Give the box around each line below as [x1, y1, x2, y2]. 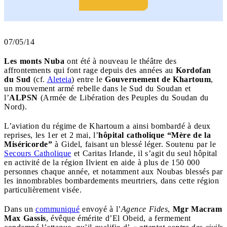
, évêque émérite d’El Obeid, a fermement [46, 213, 191, 222]
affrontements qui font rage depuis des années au [4, 65, 176, 74]
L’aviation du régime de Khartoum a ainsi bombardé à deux [4, 121, 211, 130]
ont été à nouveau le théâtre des [64, 56, 176, 65]
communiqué [35, 204, 80, 213]
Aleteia [47, 74, 71, 84]
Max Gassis [4, 213, 46, 222]
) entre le [71, 74, 105, 84]
